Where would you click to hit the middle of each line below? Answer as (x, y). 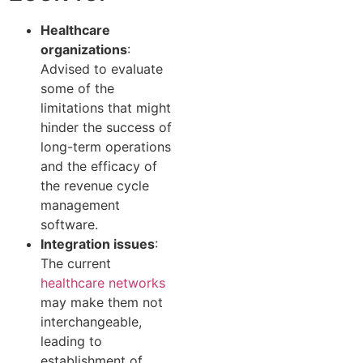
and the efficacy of (99, 167)
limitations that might (106, 108)
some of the (77, 89)
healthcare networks (103, 283)
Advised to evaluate (102, 69)
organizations (84, 50)
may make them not (102, 303)
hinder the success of (106, 128)
